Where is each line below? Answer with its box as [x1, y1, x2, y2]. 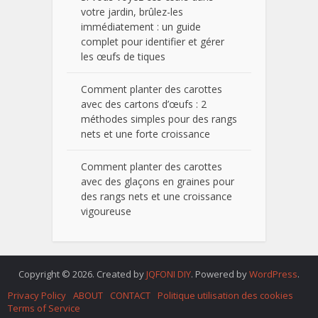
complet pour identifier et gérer [81, 35, 224, 49]
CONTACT [110, 289, 151, 302]
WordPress [249, 268, 297, 281]
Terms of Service [8, 302, 81, 315]
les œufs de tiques [81, 50, 165, 64]
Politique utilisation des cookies [158, 289, 294, 302]
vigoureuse [81, 204, 131, 219]
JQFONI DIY [146, 268, 191, 281]
